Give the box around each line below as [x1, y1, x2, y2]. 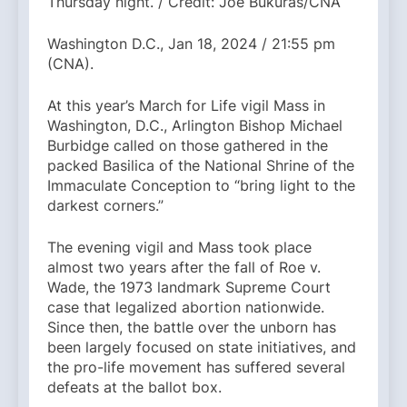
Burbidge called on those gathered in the [47, 136, 328, 155]
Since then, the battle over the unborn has [47, 318, 336, 337]
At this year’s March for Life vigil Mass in [47, 96, 325, 115]
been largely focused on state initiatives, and [47, 338, 356, 357]
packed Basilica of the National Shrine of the [47, 156, 354, 175]
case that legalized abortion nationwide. [47, 298, 324, 317]
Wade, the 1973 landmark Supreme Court [47, 278, 331, 297]
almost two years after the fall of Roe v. [47, 258, 321, 277]
